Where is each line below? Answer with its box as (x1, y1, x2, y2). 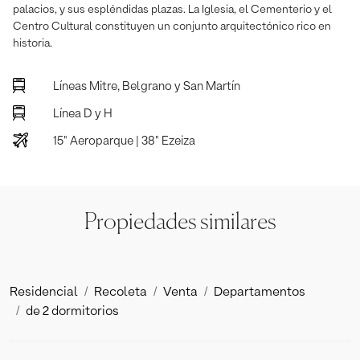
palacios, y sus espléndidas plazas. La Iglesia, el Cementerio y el (13, 3, 332, 15)
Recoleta (94, 285, 147, 299)
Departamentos (214, 285, 305, 299)
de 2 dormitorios (26, 305, 119, 318)
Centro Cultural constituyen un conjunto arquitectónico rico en (13, 20, 331, 32)
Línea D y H (53, 107, 112, 120)
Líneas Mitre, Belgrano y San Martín (53, 80, 240, 92)
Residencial (10, 285, 78, 299)
